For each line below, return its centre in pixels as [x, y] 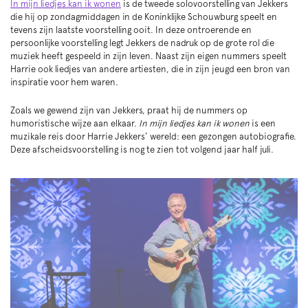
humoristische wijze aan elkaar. [75, 124]
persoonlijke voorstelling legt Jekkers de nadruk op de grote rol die [142, 43]
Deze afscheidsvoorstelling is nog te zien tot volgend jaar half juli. [142, 150]
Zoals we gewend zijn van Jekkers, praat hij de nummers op [129, 111]
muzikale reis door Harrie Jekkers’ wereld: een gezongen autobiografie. [153, 137]
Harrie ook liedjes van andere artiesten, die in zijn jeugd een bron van [150, 69]
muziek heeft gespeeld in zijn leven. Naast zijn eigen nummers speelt [148, 56]
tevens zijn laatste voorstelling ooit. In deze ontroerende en [131, 30]
